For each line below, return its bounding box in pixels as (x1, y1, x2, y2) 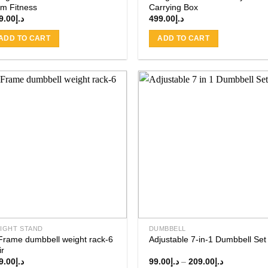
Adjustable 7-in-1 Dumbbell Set (148, 234, 266, 245)
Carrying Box (148, 2, 198, 13)
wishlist (93, 129, 118, 137)
